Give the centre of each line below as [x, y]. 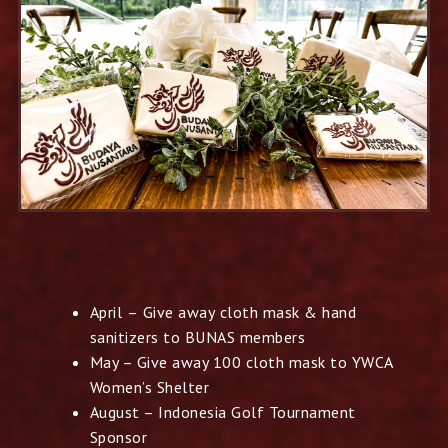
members [272, 336]
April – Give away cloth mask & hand [223, 311]
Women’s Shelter [149, 386]
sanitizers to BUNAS [164, 336]
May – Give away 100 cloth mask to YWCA [241, 361]
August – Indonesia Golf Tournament [222, 411]
